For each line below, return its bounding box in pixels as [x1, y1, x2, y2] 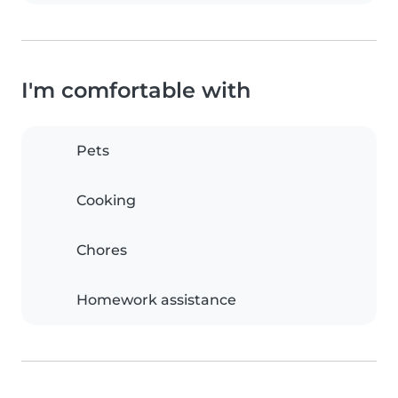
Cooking [76, 192, 136, 210]
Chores [76, 242, 127, 259]
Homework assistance [76, 291, 236, 309]
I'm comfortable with [21, 77, 251, 104]
